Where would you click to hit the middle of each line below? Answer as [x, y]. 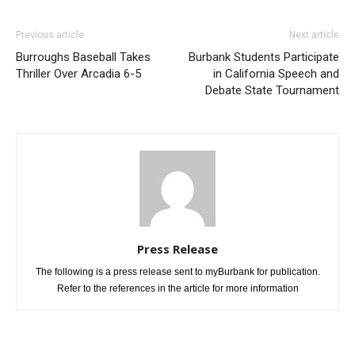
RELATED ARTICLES [62, 331]
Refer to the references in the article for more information [177, 260]
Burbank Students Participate [264, 28]
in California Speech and [276, 45]
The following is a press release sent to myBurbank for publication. [177, 243]
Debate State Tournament [272, 61]
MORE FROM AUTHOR [175, 331]
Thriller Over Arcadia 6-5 [78, 45]
